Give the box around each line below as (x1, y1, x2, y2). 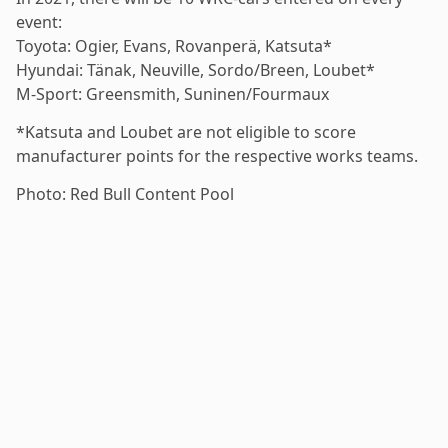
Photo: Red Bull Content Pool (16, 182, 234, 205)
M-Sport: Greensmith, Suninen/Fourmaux (16, 82, 329, 105)
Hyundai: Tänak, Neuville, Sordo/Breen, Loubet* (16, 58, 375, 81)
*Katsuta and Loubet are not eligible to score (16, 120, 356, 143)
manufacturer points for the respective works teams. (16, 144, 418, 167)
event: (16, 10, 62, 33)
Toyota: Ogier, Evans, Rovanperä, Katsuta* (16, 34, 332, 57)
